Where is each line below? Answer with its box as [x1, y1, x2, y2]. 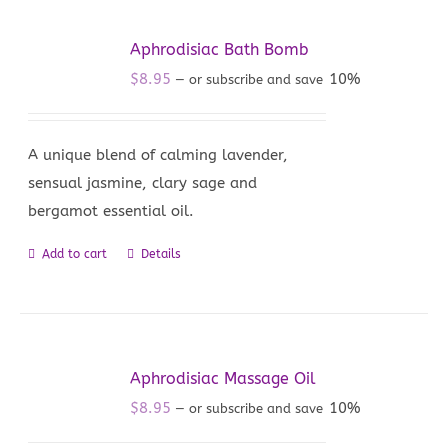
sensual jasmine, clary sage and [28, 174, 258, 192]
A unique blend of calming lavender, [28, 146, 289, 164]
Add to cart [42, 247, 108, 261]
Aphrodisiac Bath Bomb [130, 40, 310, 59]
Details [141, 247, 182, 261]
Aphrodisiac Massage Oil [130, 369, 317, 388]
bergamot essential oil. [28, 202, 195, 220]
